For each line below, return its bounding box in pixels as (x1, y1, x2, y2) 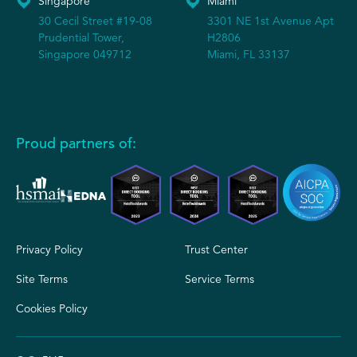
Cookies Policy (16, 301, 88, 316)
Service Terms (185, 272, 254, 287)
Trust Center (185, 242, 248, 257)
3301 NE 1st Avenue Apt (207, 13, 334, 28)
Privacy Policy (16, 242, 83, 257)
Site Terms (16, 272, 68, 287)
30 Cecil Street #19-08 (38, 13, 152, 28)
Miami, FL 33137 (207, 46, 290, 61)
